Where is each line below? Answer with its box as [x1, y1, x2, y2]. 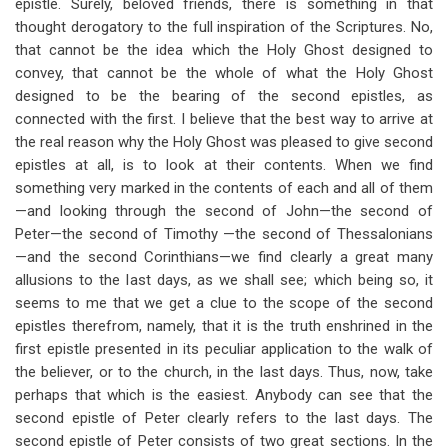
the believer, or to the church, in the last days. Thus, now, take [15, 363, 433, 381]
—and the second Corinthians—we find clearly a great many [15, 248, 433, 266]
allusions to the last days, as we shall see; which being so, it [15, 271, 433, 289]
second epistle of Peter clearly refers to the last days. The [15, 409, 433, 427]
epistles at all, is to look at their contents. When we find [15, 156, 433, 174]
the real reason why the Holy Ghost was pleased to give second [15, 133, 433, 151]
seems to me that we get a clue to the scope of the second [15, 294, 433, 312]
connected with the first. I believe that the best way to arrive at [15, 110, 433, 128]
